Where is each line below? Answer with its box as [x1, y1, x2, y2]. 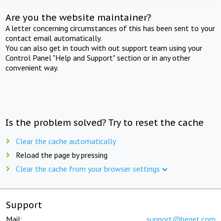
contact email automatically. [5, 33, 102, 43]
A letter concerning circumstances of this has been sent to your [5, 23, 216, 33]
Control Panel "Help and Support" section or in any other [5, 52, 191, 63]
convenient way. [5, 62, 59, 73]
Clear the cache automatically [16, 136, 116, 146]
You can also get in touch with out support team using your [5, 42, 203, 53]
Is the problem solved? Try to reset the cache [5, 116, 204, 128]
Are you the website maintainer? [5, 11, 151, 23]
